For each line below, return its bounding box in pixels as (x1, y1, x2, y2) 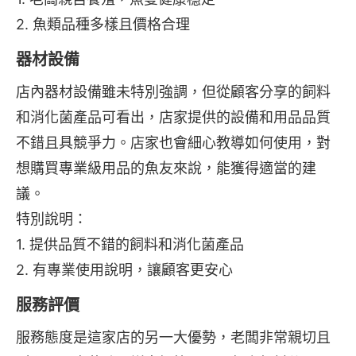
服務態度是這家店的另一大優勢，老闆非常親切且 (16, 329, 331, 346)
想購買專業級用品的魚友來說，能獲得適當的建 (16, 160, 316, 177)
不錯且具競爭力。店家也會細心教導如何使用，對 (16, 134, 331, 152)
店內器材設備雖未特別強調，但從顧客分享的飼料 (16, 83, 331, 101)
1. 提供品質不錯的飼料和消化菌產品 (16, 236, 244, 253)
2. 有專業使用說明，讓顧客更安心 (16, 261, 233, 279)
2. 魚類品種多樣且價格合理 (16, 16, 190, 33)
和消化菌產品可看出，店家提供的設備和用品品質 (16, 109, 331, 126)
